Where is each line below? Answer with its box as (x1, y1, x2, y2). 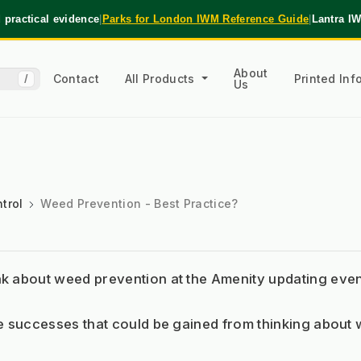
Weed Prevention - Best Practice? (40, 197, 239, 211)
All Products (124, 71, 199, 85)
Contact (52, 71, 99, 85)
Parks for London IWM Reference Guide (102, 12, 309, 25)
